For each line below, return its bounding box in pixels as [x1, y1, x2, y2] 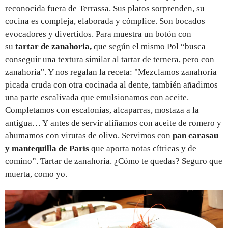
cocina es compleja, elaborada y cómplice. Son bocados [5, 16, 205, 26]
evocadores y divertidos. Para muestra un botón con [5, 28, 191, 39]
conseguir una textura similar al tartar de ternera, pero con [5, 54, 214, 64]
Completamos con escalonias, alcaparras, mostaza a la [5, 105, 199, 115]
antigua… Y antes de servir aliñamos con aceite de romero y [5, 118, 221, 128]
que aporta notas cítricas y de [89, 143, 196, 153]
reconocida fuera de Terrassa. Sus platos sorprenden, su [5, 3, 205, 13]
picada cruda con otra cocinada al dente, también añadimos [5, 79, 218, 90]
